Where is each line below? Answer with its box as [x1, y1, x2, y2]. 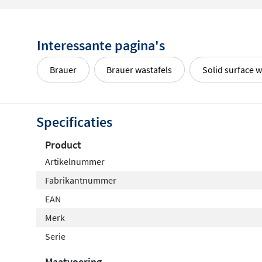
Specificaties [36, 113, 112, 132]
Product [45, 138, 81, 152]
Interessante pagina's [37, 36, 165, 54]
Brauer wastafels [106, 63, 173, 75]
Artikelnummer [45, 156, 105, 168]
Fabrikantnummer [45, 174, 116, 187]
